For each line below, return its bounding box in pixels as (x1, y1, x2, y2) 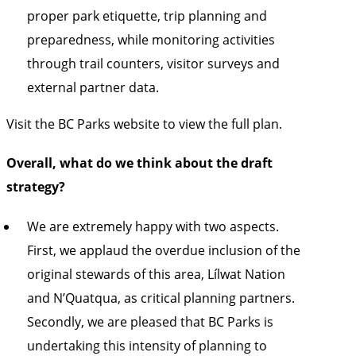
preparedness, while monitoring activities (26, 31, 275, 48)
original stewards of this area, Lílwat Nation (26, 265, 285, 282)
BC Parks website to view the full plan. (55, 115, 282, 133)
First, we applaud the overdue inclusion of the (26, 241, 300, 258)
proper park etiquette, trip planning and (26, 7, 267, 25)
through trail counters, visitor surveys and (26, 55, 280, 72)
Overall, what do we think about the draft (6, 154, 273, 172)
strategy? (6, 178, 65, 196)
